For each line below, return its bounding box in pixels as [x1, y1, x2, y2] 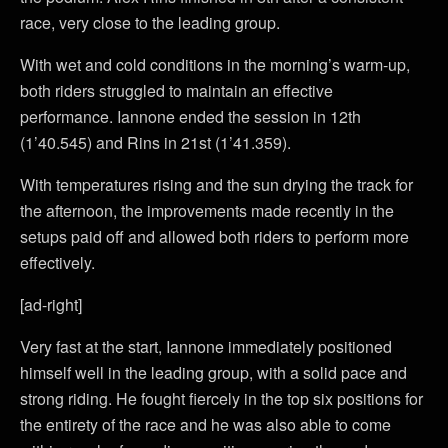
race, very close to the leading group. [20, 10, 280, 34]
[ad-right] [20, 292, 82, 316]
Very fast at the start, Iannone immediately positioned [20, 334, 392, 358]
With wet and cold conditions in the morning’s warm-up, [20, 52, 410, 76]
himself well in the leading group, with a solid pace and [20, 360, 407, 384]
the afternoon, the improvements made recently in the [20, 198, 394, 222]
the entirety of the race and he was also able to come [20, 412, 391, 436]
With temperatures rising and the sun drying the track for [20, 172, 413, 196]
